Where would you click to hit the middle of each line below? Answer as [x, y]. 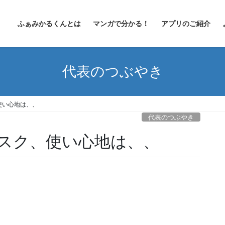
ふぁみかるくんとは [49, 24]
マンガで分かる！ [121, 24]
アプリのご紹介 [186, 24]
